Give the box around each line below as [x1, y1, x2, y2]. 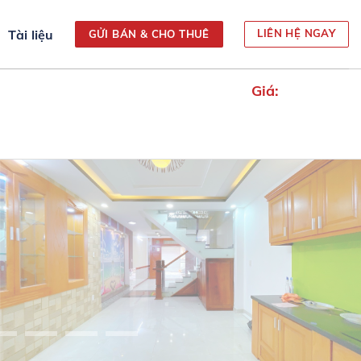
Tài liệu [8, 26, 54, 43]
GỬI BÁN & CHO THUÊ [88, 27, 210, 40]
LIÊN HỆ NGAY [257, 27, 336, 40]
